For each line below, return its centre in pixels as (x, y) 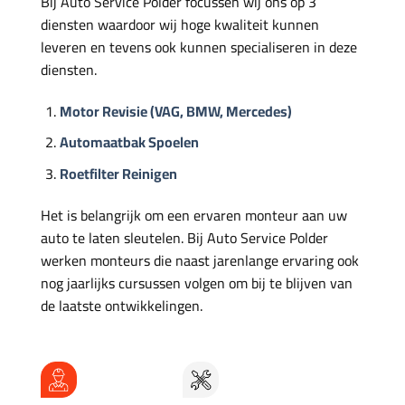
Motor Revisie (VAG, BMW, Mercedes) (175, 111)
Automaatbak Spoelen (129, 142)
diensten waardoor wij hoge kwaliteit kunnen (180, 25)
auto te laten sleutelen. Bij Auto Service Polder (184, 237)
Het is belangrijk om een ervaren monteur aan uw (194, 215)
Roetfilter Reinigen (118, 174)
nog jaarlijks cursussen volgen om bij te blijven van (197, 283)
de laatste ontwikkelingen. (123, 305)
